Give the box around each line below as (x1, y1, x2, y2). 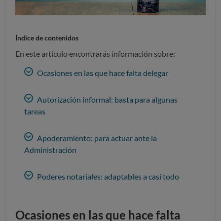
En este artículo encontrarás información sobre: (15, 48, 175, 58)
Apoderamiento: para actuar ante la (36, 133, 157, 143)
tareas (24, 106, 45, 116)
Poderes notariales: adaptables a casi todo (36, 171, 179, 181)
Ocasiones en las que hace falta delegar (36, 68, 168, 77)
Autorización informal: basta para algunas (36, 94, 178, 104)
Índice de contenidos (15, 33, 78, 42)
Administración (24, 145, 76, 154)
